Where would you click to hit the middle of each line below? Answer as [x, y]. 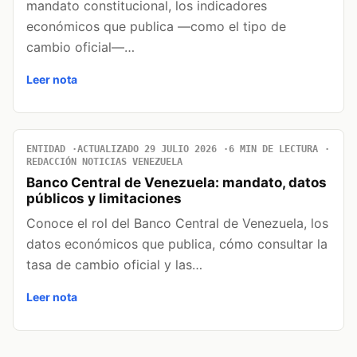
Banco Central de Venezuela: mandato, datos [177, 182]
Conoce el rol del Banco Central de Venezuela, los [177, 223]
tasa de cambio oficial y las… [114, 264]
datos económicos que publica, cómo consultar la [177, 243]
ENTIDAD [46, 149]
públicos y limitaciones [104, 198]
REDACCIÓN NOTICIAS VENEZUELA [104, 161]
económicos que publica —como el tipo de [156, 26]
